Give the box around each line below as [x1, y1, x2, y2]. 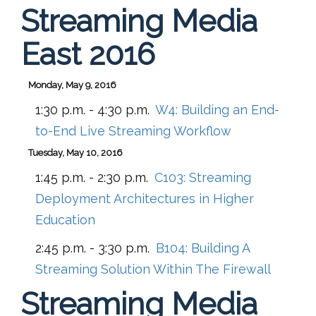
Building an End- [181, 102, 279, 117]
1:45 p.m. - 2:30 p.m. [35, 169, 148, 185]
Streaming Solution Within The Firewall [35, 261, 271, 276]
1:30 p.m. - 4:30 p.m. [35, 102, 150, 117]
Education [35, 212, 95, 227]
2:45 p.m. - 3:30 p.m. [35, 240, 150, 255]
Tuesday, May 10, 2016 [28, 147, 123, 158]
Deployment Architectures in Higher [35, 190, 254, 206]
